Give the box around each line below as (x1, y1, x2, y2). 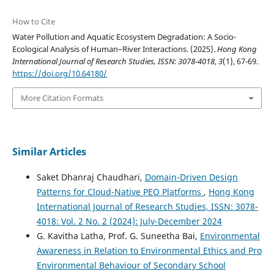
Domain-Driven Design (144, 171, 238, 183)
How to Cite (12, 16, 55, 28)
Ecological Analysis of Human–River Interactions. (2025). (12, 43, 217, 55)
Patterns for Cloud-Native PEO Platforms (36, 185, 204, 198)
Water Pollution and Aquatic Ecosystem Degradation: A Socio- (12, 31, 236, 43)
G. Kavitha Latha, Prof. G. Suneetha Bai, (36, 229, 200, 242)
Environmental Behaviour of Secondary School (36, 259, 226, 271)
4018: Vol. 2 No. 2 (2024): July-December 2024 (36, 215, 222, 227)
